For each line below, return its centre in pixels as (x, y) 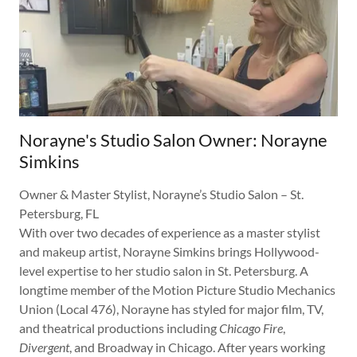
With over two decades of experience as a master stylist (170, 232)
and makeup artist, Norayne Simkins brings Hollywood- (169, 251)
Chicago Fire (251, 328)
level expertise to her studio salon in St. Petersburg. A (164, 270)
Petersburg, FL (59, 213)
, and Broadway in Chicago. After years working (197, 347)
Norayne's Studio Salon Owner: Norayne (173, 139)
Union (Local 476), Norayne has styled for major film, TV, (171, 308)
